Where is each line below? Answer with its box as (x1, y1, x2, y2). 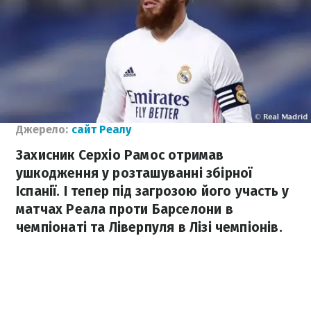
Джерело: (16, 123, 68, 136)
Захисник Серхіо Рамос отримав (16, 147, 224, 163)
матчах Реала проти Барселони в (16, 201, 233, 217)
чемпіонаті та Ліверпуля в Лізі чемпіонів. (16, 219, 283, 235)
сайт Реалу (72, 123, 131, 136)
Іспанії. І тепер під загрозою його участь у (16, 183, 289, 199)
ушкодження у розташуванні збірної (16, 165, 253, 181)
